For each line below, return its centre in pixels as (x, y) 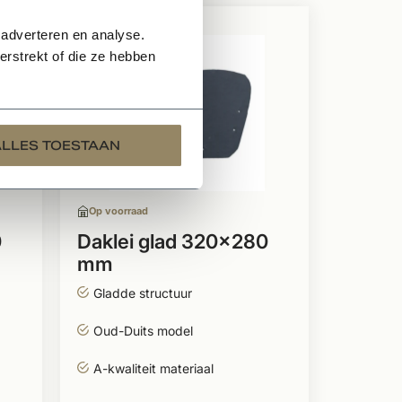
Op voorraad (118, 211)
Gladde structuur (142, 293)
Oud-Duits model (143, 331)
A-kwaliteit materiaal (153, 368)
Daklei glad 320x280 (172, 241)
